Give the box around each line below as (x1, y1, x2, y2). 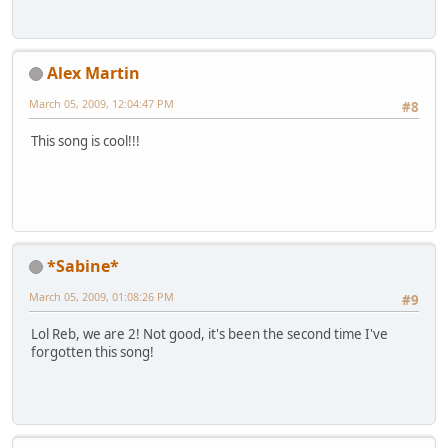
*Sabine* (47, 254, 119, 277)
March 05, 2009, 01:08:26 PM (29, 288, 174, 304)
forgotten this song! (31, 343, 154, 362)
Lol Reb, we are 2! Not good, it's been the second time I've (31, 325, 388, 344)
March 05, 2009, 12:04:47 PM (29, 95, 174, 111)
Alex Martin (47, 61, 140, 84)
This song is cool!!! (31, 132, 140, 151)
